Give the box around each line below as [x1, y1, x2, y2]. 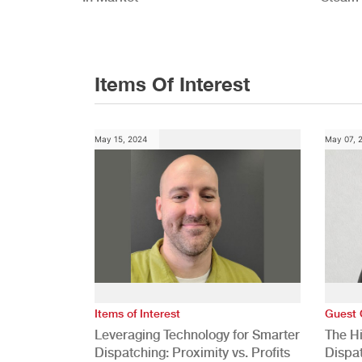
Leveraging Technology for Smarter [95, 326, 300, 343]
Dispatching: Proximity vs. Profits [95, 344, 290, 360]
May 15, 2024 [95, 133, 147, 144]
